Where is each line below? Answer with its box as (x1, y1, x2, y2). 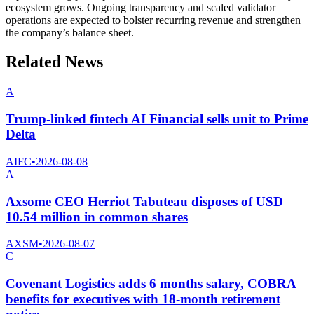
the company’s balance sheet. (6, 26, 134, 39)
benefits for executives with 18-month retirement (6, 291, 280, 306)
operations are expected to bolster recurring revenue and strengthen (6, 13, 301, 26)
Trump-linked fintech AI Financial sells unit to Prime (6, 111, 308, 127)
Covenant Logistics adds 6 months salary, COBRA (6, 275, 296, 291)
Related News (6, 53, 103, 71)
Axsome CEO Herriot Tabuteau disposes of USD (6, 193, 283, 209)
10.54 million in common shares (6, 209, 188, 224)
